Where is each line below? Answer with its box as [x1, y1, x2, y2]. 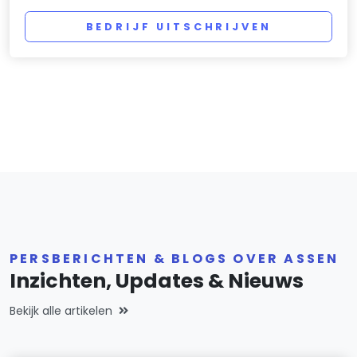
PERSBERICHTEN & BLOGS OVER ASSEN [10, 249, 339, 269]
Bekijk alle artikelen [10, 303, 112, 320]
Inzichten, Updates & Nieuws [10, 267, 304, 296]
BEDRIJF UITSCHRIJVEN [85, 19, 272, 33]
